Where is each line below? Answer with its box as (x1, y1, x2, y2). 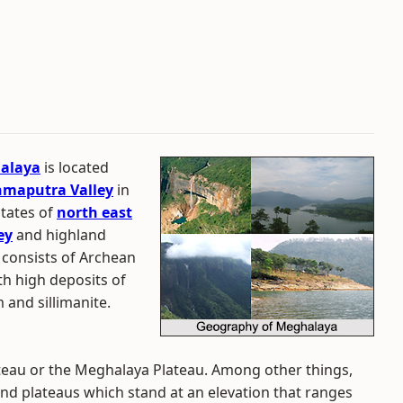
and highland (13, 225, 106, 245)
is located (40, 157, 109, 177)
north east (57, 202, 132, 222)
